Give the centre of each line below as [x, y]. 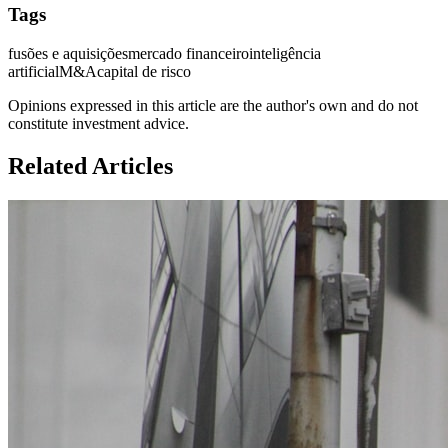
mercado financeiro [188, 54]
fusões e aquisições [68, 54]
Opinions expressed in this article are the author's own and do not [213, 106]
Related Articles [90, 166]
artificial [33, 72]
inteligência [285, 54]
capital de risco [144, 72]
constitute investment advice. [98, 124]
